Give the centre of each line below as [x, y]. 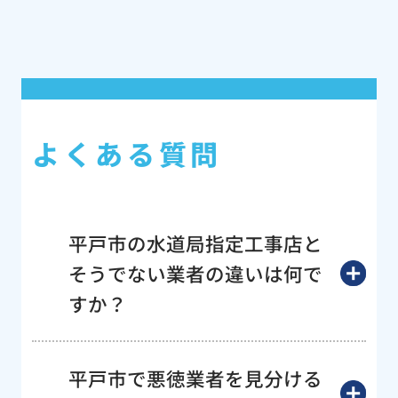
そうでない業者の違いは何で [195, 273]
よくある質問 [127, 153]
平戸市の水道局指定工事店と [195, 243]
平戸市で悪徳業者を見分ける [195, 378]
